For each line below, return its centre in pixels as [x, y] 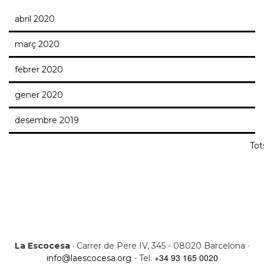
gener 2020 [39, 95]
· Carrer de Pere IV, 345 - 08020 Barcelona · [160, 246]
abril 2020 [35, 19]
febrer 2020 [39, 70]
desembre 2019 [47, 121]
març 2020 [37, 44]
